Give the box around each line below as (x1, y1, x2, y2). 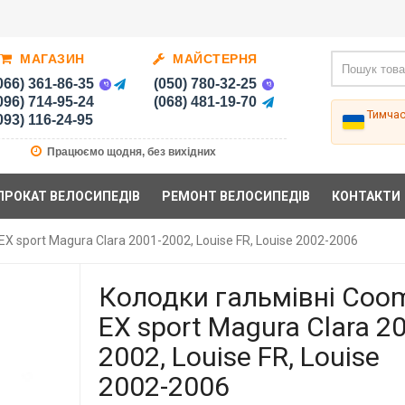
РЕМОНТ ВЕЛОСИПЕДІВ (162, 189, 311, 204)
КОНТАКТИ (332, 189, 401, 204)
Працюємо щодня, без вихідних (44, 146, 217, 159)
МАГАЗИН (15, 52, 85, 67)
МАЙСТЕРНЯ (168, 52, 258, 67)
